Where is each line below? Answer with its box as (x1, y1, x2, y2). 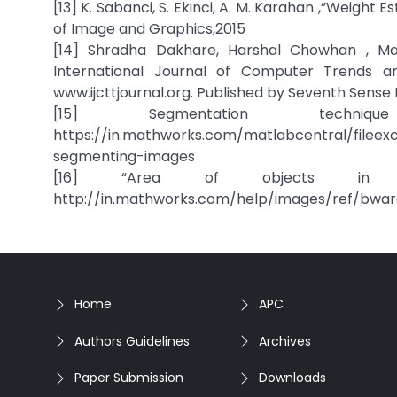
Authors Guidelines (74, 331, 190, 350)
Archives (259, 331, 311, 350)
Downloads (259, 369, 326, 386)
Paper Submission (74, 369, 183, 386)
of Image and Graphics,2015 (53, 19, 245, 39)
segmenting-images (53, 146, 195, 167)
